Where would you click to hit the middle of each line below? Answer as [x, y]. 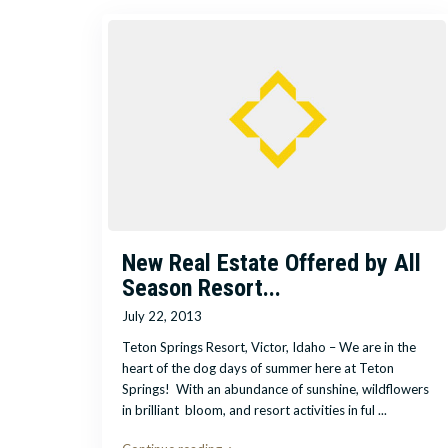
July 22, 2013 [162, 316]
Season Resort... [201, 288]
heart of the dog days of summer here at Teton [258, 368]
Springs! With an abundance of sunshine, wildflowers [275, 389]
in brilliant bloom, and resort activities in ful [250, 410]
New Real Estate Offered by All [271, 263]
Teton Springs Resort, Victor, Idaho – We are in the [269, 347]
